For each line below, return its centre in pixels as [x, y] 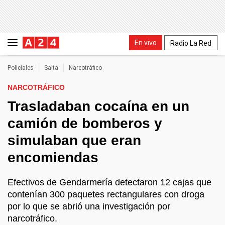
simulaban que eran [74, 140]
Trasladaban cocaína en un [98, 106]
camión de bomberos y [85, 123]
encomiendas [53, 157]
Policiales [21, 68]
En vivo [146, 42]
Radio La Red [191, 43]
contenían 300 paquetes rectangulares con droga [106, 194]
